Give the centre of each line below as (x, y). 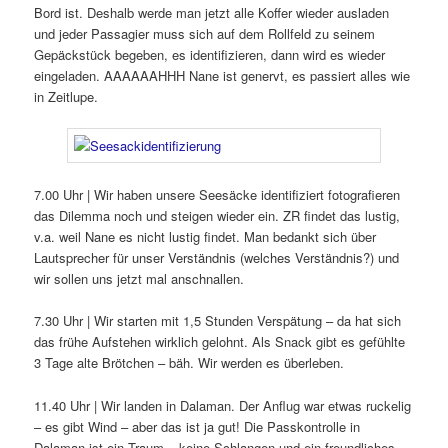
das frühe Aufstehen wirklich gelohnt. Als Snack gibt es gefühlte (220, 342)
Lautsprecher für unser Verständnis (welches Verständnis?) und (217, 258)
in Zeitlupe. (66, 97)
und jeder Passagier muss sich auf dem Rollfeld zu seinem (205, 34)
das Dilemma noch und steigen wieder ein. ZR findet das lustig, (217, 216)
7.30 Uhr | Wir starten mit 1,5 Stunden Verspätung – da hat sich (218, 321)
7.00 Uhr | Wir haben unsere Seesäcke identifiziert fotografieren (217, 195)
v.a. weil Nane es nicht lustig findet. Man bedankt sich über (205, 237)
